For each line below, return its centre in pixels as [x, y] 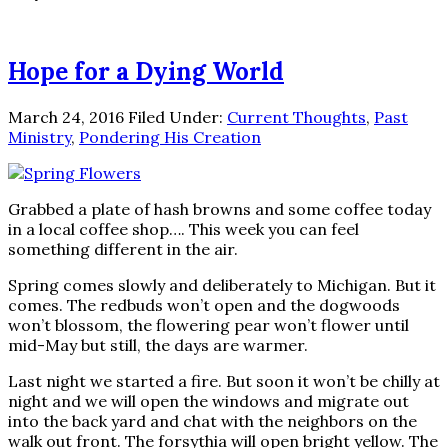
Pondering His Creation [170, 137]
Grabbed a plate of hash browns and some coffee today [219, 209]
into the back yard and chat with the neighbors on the [212, 421]
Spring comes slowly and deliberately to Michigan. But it [222, 285]
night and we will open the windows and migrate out [208, 401]
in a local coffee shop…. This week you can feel [183, 229]
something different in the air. [123, 249]
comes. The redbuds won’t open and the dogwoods [204, 305]
